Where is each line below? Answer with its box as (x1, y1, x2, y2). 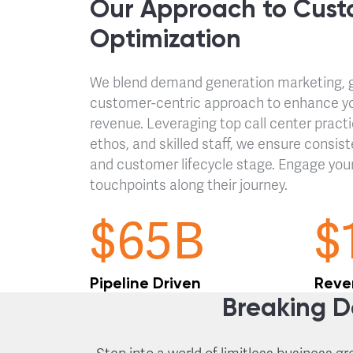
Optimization (90, 24, 241, 54)
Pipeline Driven (90, 273, 201, 292)
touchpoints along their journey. (90, 176, 288, 194)
